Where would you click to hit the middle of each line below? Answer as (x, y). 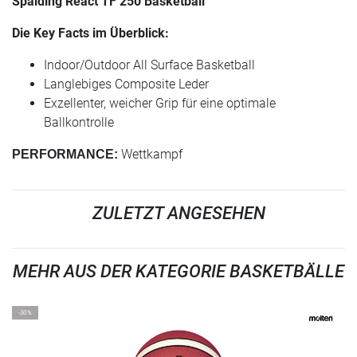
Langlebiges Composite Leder (126, 84)
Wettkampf (150, 155)
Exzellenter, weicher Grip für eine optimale (160, 104)
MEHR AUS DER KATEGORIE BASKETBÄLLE (178, 272)
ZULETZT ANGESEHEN (178, 214)
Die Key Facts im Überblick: (90, 33)
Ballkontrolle (79, 123)
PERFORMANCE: (65, 155)
